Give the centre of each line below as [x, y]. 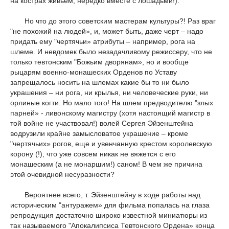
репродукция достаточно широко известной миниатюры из [109, 215]
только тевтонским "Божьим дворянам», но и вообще [99, 62]
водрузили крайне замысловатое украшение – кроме [99, 134]
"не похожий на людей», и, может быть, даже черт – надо [107, 31]
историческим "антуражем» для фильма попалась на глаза [110, 205]
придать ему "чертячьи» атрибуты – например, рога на [103, 42]
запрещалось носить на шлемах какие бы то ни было [100, 83]
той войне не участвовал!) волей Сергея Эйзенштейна [102, 123]
